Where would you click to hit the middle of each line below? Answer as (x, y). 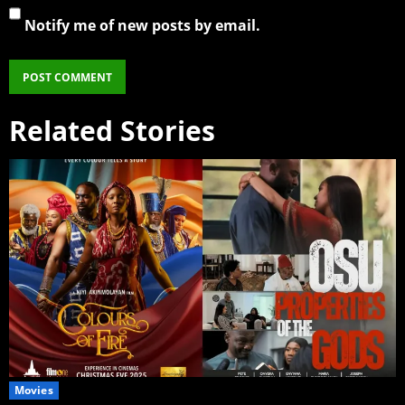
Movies (34, 390)
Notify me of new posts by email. (142, 26)
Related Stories (112, 131)
